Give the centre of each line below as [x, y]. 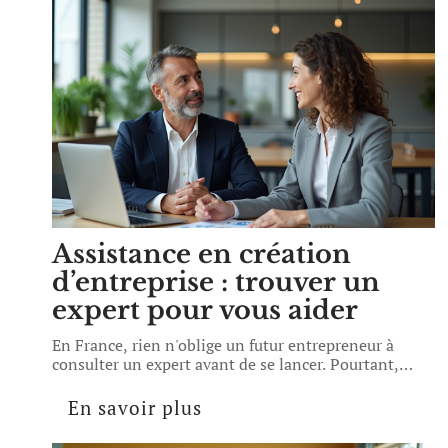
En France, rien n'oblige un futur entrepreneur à [223, 345]
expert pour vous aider [205, 310]
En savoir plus [135, 407]
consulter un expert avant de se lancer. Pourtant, [225, 364]
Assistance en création [201, 254]
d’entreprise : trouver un [216, 282]
